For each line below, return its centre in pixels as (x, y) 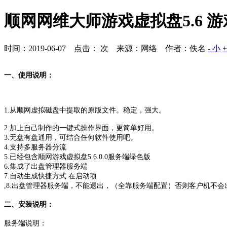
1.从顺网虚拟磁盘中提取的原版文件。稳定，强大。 (85, 110)
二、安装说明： (29, 204)
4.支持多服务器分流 (35, 147)
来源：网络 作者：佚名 (161, 48)
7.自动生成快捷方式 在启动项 (50, 176)
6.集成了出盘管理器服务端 (46, 166)
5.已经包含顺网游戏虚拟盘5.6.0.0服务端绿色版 (77, 157)
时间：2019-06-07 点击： (51, 48)
